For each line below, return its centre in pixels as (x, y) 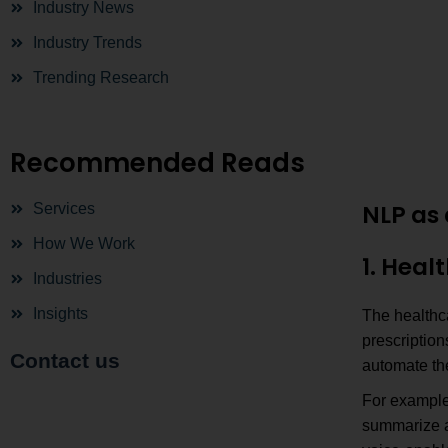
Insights (60, 313)
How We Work (83, 243)
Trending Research (100, 77)
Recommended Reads (157, 163)
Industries (67, 278)
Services (63, 208)
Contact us (65, 360)
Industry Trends (87, 42)
